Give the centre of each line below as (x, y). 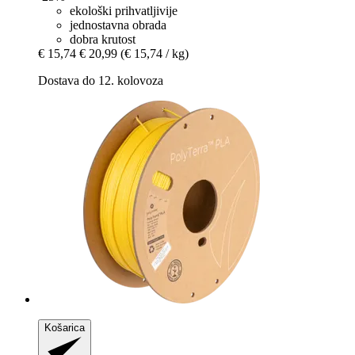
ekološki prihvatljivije (124, 10)
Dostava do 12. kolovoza (101, 80)
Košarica (65, 327)
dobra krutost (103, 39)
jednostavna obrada (118, 25)
